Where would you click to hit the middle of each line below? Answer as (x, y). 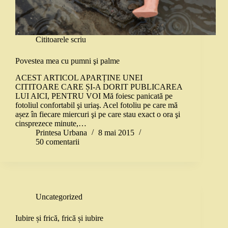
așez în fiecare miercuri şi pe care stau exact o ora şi (98, 115)
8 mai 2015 (116, 133)
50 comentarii (58, 142)
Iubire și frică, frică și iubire (59, 218)
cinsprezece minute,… (51, 124)
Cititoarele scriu (61, 40)
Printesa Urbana (61, 133)
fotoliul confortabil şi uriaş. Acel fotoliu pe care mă (96, 105)
